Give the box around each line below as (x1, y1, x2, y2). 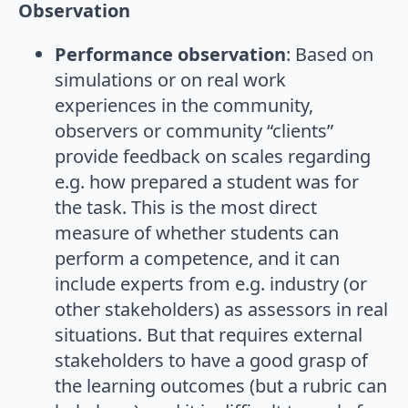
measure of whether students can (55, 220, 339, 246)
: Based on (286, 42, 373, 67)
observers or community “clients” (55, 118, 333, 144)
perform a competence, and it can (55, 246, 340, 271)
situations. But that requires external (55, 322, 362, 348)
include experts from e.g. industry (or (55, 271, 367, 297)
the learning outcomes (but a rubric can (55, 373, 387, 399)
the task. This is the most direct (55, 195, 317, 220)
